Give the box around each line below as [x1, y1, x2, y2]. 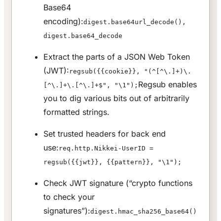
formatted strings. [43, 107, 110, 117]
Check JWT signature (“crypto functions [43, 178, 192, 188]
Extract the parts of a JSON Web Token [43, 52, 190, 62]
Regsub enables [138, 79, 197, 90]
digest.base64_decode [43, 32, 122, 40]
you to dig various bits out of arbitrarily [43, 93, 189, 104]
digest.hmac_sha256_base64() [90, 208, 197, 216]
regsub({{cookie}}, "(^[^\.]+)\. [69, 68, 191, 75]
